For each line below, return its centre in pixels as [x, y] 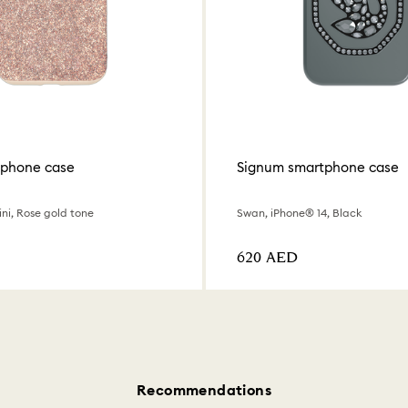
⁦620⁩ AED [267, 259]
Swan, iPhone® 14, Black [299, 213]
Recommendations [204, 390]
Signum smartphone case [318, 167]
